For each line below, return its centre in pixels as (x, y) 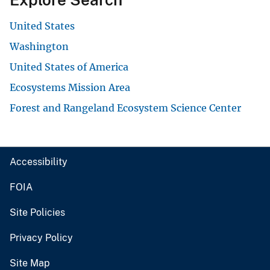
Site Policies (37, 213)
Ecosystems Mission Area (70, 88)
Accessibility (39, 162)
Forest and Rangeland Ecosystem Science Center (125, 108)
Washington (39, 47)
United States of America (69, 67)
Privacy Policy (41, 238)
